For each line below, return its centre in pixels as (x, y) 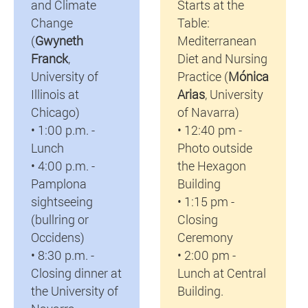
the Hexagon (211, 165)
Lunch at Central (221, 273)
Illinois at (55, 94)
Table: (193, 22)
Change (52, 22)
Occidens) (57, 237)
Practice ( (202, 76)
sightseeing (62, 201)
